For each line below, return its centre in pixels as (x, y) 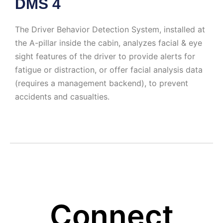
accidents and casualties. (62, 97)
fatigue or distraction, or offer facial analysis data (109, 70)
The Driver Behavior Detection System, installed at (110, 30)
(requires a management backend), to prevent (102, 83)
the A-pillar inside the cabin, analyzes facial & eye (109, 43)
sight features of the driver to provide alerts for (105, 56)
